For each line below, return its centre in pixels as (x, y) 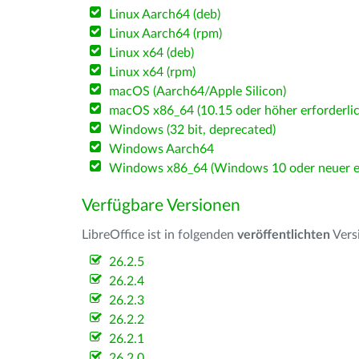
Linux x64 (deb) (152, 53)
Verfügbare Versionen (161, 206)
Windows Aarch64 (162, 149)
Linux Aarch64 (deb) (165, 14)
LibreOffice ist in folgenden (159, 235)
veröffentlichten (284, 235)
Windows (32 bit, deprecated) (193, 130)
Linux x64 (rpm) (153, 72)
